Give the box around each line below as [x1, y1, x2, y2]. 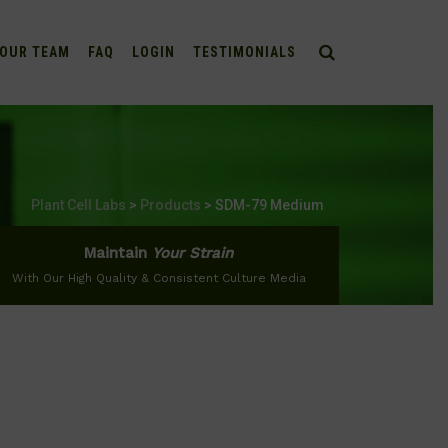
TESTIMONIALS [192, 44, 296, 60]
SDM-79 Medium [214, 197, 324, 213]
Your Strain [152, 244, 233, 262]
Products [139, 197, 201, 213]
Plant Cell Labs [30, 197, 126, 213]
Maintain [84, 244, 152, 262]
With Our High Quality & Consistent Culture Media [11, 271, 306, 285]
